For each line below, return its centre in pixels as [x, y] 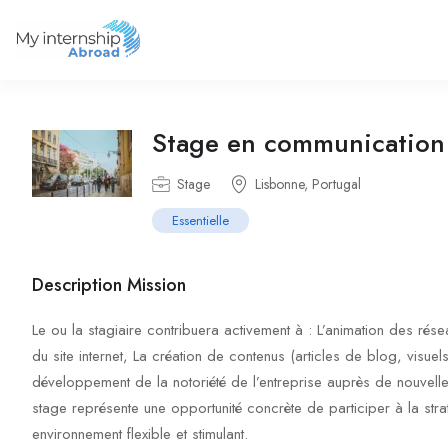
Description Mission [109, 285]
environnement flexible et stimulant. [140, 434]
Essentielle [200, 220]
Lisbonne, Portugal [308, 184]
